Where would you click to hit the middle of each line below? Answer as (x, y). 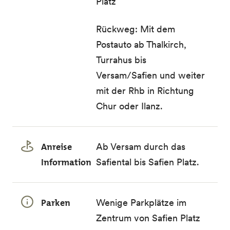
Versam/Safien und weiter (151, 75)
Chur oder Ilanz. (130, 106)
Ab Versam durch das (141, 147)
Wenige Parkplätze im (141, 203)
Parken (56, 203)
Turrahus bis (121, 60)
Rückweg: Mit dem (136, 29)
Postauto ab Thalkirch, (141, 44)
